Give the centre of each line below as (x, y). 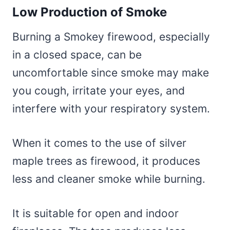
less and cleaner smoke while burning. (110, 179)
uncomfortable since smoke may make (111, 73)
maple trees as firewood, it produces (106, 161)
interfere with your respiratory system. (113, 109)
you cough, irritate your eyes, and (99, 91)
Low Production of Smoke (90, 12)
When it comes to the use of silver (99, 143)
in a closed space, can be (77, 55)
